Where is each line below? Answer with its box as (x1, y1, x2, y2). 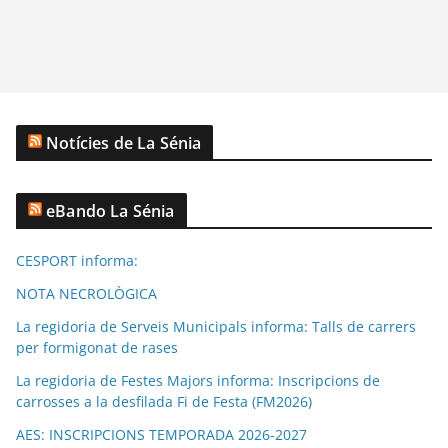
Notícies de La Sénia (46, 131, 202, 154)
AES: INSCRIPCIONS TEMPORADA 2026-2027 (16, 424, 307, 444)
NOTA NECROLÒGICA (16, 283, 157, 303)
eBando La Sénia (46, 199, 175, 222)
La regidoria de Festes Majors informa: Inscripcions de (16, 370, 380, 390)
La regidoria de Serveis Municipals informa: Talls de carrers (16, 316, 416, 336)
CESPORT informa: (16, 250, 138, 270)
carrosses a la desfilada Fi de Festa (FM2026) (16, 391, 312, 411)
